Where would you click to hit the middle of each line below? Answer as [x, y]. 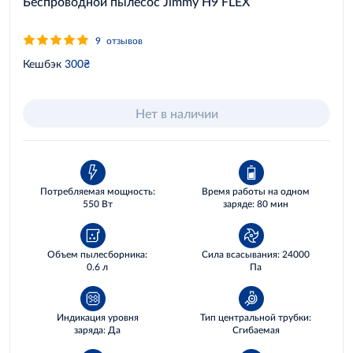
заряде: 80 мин [256, 204]
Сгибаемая [256, 330]
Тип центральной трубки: [256, 317]
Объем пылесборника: [97, 254]
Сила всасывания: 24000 [256, 254]
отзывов [124, 40]
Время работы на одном [256, 191]
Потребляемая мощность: [97, 191]
